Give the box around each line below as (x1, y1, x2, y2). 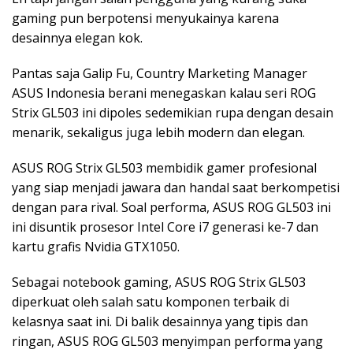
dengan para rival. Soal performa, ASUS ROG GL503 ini (12, 199, 331, 217)
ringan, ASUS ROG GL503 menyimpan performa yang (12, 333, 323, 351)
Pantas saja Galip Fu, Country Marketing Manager (12, 65, 307, 83)
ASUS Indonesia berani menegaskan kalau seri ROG (12, 84, 316, 102)
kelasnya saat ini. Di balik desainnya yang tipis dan (12, 313, 308, 331)
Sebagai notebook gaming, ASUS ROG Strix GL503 (12, 273, 306, 292)
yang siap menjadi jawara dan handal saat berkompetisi (12, 179, 340, 197)
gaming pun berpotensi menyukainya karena (12, 9, 279, 28)
